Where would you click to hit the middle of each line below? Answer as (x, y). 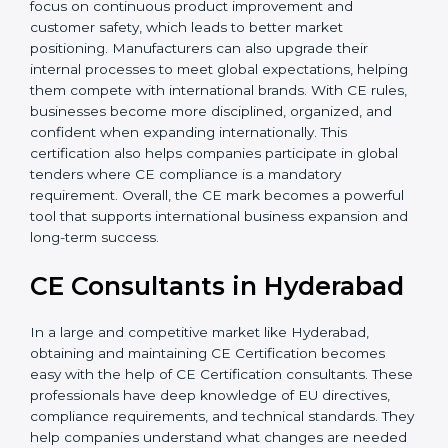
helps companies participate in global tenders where (209, 195)
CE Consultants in (143, 328)
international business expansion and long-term (192, 258)
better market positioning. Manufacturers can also (200, 69)
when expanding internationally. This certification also (211, 174)
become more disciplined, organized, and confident (206, 153)
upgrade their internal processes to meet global (192, 90)
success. (59, 279)
